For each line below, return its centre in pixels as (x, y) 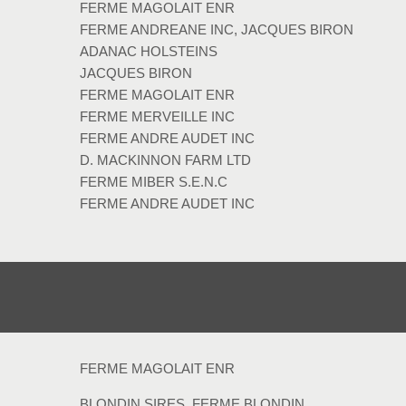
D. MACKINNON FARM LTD (165, 159)
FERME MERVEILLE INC (157, 116)
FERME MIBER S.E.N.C (153, 181)
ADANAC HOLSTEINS (148, 51)
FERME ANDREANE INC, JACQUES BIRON (216, 29)
